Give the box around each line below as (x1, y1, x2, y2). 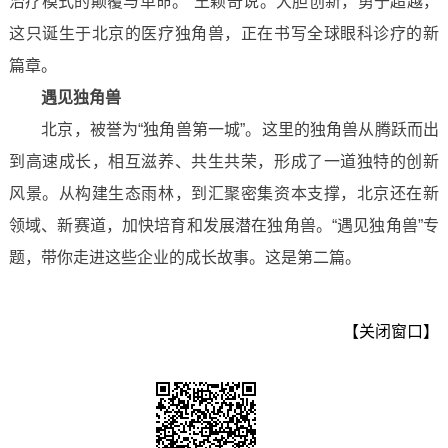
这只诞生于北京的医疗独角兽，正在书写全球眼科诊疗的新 (8, 25, 440, 42)
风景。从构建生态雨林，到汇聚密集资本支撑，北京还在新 (8, 185, 440, 202)
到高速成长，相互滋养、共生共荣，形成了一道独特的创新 (8, 153, 440, 170)
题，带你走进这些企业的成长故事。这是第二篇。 (8, 249, 361, 266)
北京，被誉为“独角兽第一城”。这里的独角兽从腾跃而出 (8, 121, 440, 138)
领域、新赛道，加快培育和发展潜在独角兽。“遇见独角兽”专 (8, 217, 440, 234)
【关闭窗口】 (343, 323, 440, 340)
